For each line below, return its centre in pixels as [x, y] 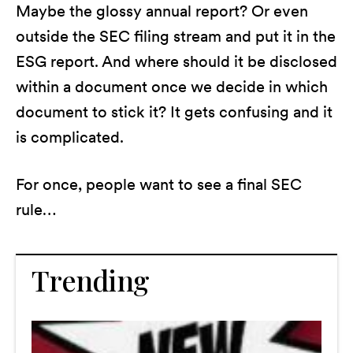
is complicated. [70, 137]
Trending [91, 279]
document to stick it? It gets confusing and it [174, 111]
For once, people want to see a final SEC [159, 184]
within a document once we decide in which [172, 86]
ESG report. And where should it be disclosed [176, 61]
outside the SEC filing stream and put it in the [176, 36]
